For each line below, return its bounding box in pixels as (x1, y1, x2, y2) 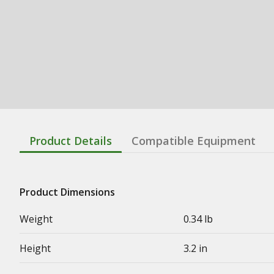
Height (20, 241, 51, 255)
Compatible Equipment (131, 133, 256, 148)
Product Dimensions (20, 185, 115, 199)
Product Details (29, 133, 112, 148)
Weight (20, 212, 53, 226)
